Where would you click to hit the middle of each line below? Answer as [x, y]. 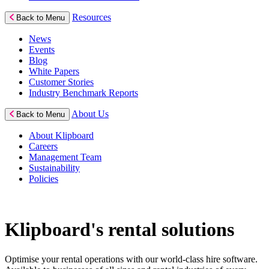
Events [42, 50]
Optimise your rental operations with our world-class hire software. [131, 259]
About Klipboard [61, 135]
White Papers [54, 71]
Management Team [65, 157]
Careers [43, 146]
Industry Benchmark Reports [83, 93]
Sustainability [54, 168]
